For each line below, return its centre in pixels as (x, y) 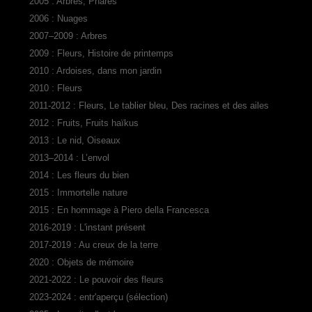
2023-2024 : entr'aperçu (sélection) (98, 297)
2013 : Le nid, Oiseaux (75, 140)
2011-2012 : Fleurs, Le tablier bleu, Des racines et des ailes (149, 105)
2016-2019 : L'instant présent (87, 227)
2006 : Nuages (58, 18)
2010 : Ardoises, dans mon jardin (95, 70)
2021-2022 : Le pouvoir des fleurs (96, 279)
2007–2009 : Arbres (68, 36)
